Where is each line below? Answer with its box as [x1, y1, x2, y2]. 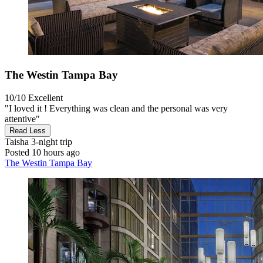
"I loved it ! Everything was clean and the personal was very [5, 103, 228, 113]
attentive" [5, 113, 40, 124]
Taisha [5, 136, 29, 147]
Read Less [9, 126, 46, 135]
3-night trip [29, 136, 72, 147]
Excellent [28, 92, 63, 103]
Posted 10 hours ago [5, 147, 80, 157]
